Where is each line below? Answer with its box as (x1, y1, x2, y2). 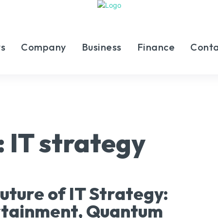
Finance (137, 41, 175, 53)
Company (21, 41, 66, 53)
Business (81, 41, 122, 53)
